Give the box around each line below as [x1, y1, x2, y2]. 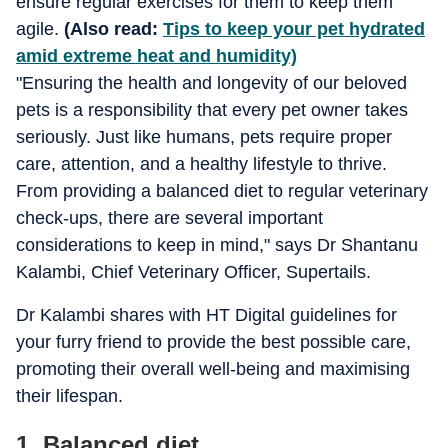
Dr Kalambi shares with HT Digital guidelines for [16, 305, 397, 325]
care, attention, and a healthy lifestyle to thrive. [16, 154, 387, 174]
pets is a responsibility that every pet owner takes [16, 100, 408, 120]
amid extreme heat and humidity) [16, 46, 297, 66]
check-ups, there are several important [16, 208, 323, 228]
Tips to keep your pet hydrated [163, 19, 425, 39]
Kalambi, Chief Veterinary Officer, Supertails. [16, 262, 371, 282]
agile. [16, 19, 59, 39]
